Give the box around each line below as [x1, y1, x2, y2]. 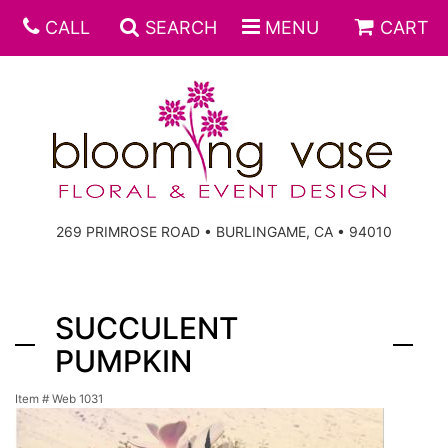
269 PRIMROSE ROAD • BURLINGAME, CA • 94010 [56, 223, 392, 240]
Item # [15, 392, 52, 406]
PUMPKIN [55, 343, 192, 379]
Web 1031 [52, 392, 103, 406]
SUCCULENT [55, 310, 239, 346]
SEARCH [144, 17, 217, 38]
